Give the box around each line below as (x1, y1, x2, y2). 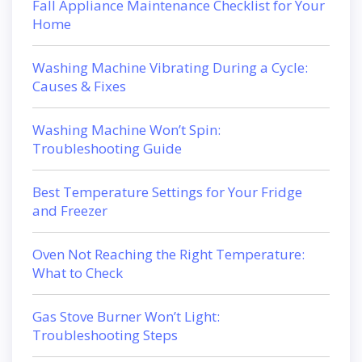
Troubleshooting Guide (32, 138, 182, 158)
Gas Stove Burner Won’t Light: (32, 306, 220, 326)
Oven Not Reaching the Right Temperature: (32, 244, 305, 263)
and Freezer (32, 200, 107, 220)
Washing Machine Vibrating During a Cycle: (32, 57, 308, 77)
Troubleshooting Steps (32, 325, 178, 344)
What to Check (32, 263, 123, 282)
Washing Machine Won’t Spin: (32, 120, 221, 139)
